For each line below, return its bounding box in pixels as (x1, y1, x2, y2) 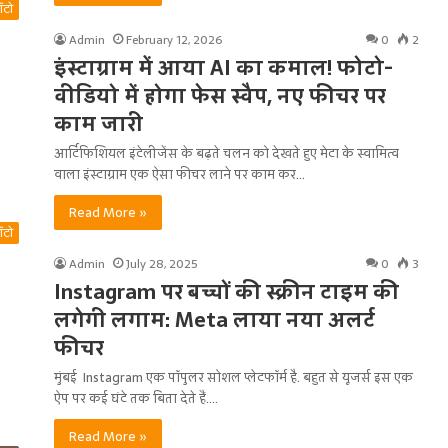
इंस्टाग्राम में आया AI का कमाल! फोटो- (54, 52, 393, 84)
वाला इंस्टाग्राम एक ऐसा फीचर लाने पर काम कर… (54, 164, 305, 185)
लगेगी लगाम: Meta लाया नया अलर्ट (54, 304, 375, 336)
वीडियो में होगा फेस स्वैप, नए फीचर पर (54, 80, 386, 112)
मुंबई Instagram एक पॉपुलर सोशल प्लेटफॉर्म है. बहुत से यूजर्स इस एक (54, 367, 413, 388)
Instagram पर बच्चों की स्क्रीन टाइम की (54, 276, 399, 308)
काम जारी (54, 108, 143, 140)
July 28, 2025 (126, 254, 198, 274)
